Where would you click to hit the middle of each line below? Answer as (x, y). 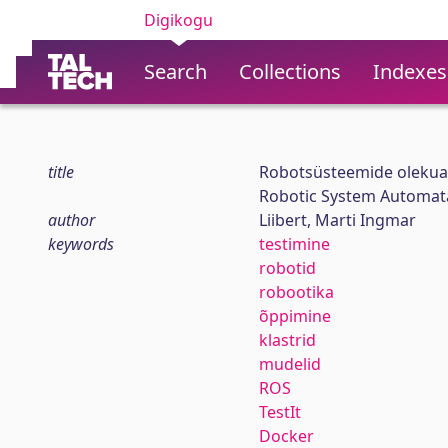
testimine (294, 244)
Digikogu (178, 20)
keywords (81, 244)
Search (175, 71)
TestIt (279, 412)
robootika (296, 292)
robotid (287, 268)
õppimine (294, 316)
